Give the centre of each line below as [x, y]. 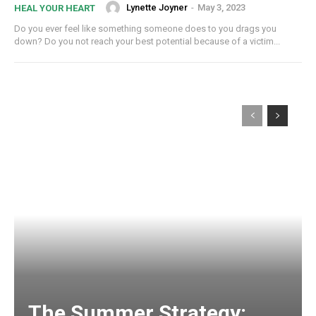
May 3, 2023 [221, 8]
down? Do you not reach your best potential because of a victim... [147, 41]
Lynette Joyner [157, 8]
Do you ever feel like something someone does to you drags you [145, 28]
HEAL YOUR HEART [55, 8]
